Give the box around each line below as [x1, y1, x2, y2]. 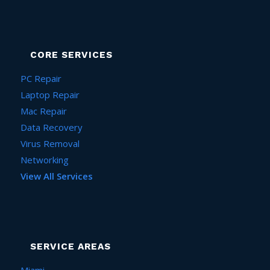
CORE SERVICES [30, 49, 113, 60]
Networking [20, 153, 69, 166]
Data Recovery [20, 121, 83, 133]
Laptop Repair [20, 88, 80, 101]
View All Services [20, 169, 93, 182]
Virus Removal [20, 137, 80, 149]
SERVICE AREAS [30, 240, 111, 252]
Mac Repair [20, 104, 67, 117]
